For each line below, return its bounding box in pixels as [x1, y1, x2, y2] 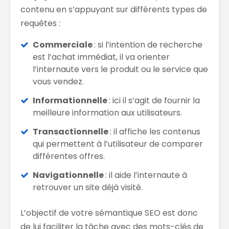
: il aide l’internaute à [105, 169, 187, 181]
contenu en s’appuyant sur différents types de [20, 3, 207, 15]
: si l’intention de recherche [94, 38, 202, 51]
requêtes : [20, 17, 60, 29]
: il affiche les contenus [110, 125, 200, 138]
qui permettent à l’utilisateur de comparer [33, 138, 203, 150]
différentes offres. [33, 150, 105, 162]
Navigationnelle [33, 169, 105, 181]
